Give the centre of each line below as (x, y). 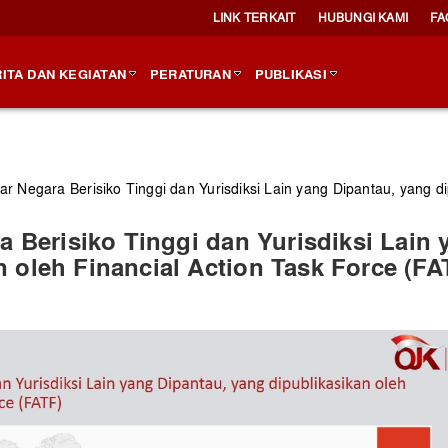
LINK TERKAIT (254, 17)
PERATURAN (190, 73)
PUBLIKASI (290, 73)
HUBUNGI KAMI (363, 17)
